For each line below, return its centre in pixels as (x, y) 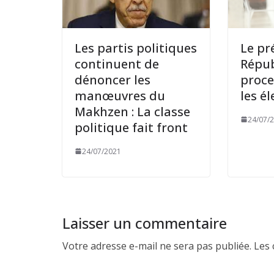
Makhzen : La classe (132, 111)
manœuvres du (120, 95)
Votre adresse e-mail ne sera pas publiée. (157, 246)
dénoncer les (113, 80)
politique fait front (131, 127)
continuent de (117, 64)
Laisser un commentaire (145, 223)
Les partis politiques (136, 48)
